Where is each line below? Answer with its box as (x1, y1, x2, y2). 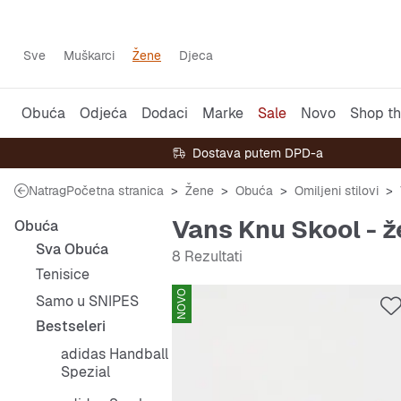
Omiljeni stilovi (294, 183, 379, 199)
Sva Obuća (36, 240, 108, 259)
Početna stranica (66, 183, 164, 199)
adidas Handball (61, 345, 168, 363)
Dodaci (141, 103, 188, 123)
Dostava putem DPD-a (192, 145, 324, 161)
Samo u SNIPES (36, 292, 139, 311)
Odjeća (80, 103, 127, 123)
